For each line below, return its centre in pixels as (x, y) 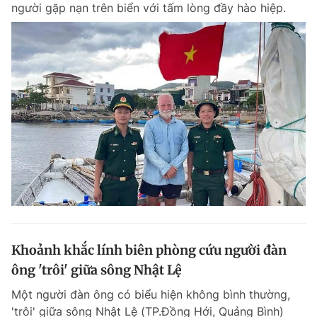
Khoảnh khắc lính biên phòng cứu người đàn (149, 250)
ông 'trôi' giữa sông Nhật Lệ (97, 270)
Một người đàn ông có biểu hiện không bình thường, (151, 294)
